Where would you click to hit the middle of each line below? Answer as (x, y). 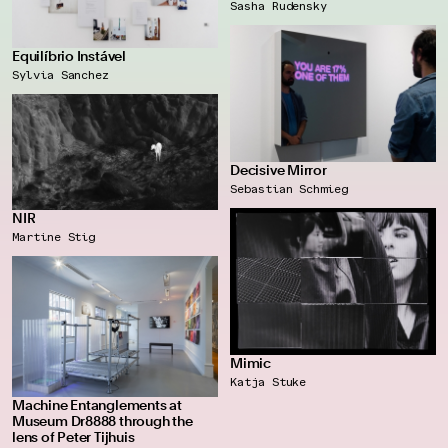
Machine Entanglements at (97, 404)
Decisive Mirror (278, 170)
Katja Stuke (268, 381)
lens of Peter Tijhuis (73, 436)
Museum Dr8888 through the (102, 420)
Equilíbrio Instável (69, 56)
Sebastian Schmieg (289, 189)
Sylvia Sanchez (61, 75)
